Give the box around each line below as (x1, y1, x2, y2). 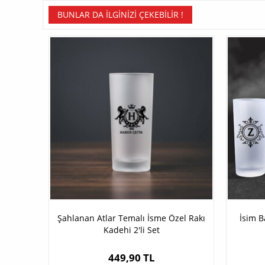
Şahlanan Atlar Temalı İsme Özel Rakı (57, 212, 205, 224)
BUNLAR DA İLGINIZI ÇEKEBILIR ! (57, 9, 183, 21)
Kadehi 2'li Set (103, 224, 160, 236)
